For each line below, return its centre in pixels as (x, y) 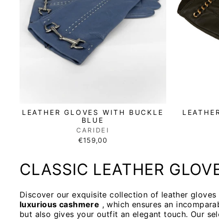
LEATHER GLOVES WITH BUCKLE (93, 112)
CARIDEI (93, 130)
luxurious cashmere (60, 204)
